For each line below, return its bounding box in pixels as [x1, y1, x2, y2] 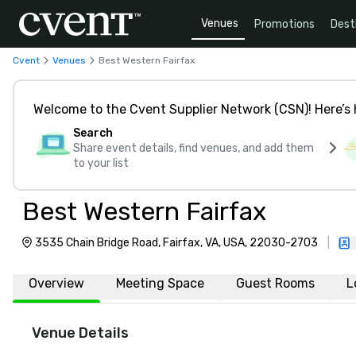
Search [73, 126, 113, 140]
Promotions [254, 17, 315, 31]
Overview [29, 276, 84, 291]
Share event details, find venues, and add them [73, 141, 314, 155]
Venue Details [32, 324, 129, 342]
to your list [73, 157, 129, 170]
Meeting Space [116, 276, 204, 291]
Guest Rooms [236, 276, 315, 291]
